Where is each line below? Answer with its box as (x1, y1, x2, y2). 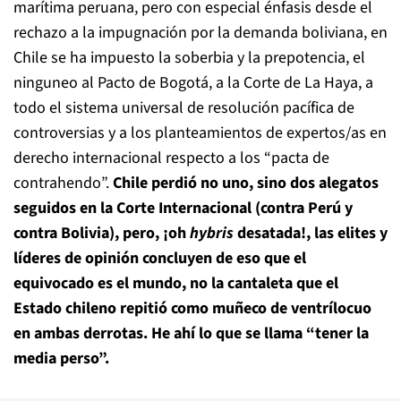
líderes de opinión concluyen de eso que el (13, 247, 306, 269)
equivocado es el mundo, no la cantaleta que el (13, 272, 338, 294)
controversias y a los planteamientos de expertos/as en (13, 122, 387, 144)
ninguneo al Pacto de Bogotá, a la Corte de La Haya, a (13, 72, 373, 94)
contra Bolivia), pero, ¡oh (13, 222, 190, 244)
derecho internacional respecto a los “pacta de (13, 147, 329, 169)
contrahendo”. (13, 172, 113, 194)
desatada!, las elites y (234, 222, 388, 244)
